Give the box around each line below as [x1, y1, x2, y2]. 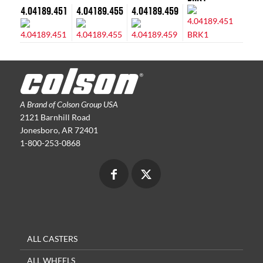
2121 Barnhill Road [19, 112, 90, 122]
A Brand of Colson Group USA [19, 99, 118, 109]
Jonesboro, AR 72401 [19, 124, 98, 135]
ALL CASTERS [26, 233, 77, 244]
